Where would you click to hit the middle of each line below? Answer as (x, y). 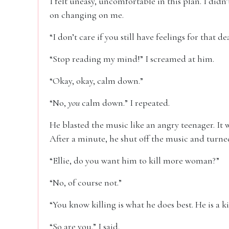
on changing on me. (87, 15)
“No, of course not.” (86, 182)
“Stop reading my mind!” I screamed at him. (132, 59)
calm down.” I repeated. (125, 103)
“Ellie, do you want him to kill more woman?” (134, 161)
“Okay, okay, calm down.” (96, 81)
